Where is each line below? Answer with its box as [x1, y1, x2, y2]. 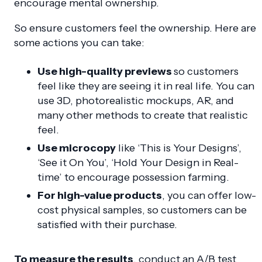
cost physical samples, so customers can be [37, 204, 247, 217]
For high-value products [37, 189, 162, 202]
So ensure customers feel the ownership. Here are [14, 22, 256, 35]
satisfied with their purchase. [37, 218, 177, 232]
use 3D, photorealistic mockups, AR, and [37, 94, 234, 108]
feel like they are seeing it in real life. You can [37, 80, 254, 93]
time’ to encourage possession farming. [37, 171, 229, 184]
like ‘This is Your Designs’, [116, 142, 242, 155]
